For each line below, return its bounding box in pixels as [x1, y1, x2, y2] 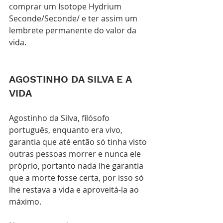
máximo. [9, 196, 43, 207]
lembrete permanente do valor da [9, 25, 138, 36]
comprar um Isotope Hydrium [9, 1, 123, 12]
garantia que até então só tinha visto [9, 136, 149, 147]
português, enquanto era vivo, [9, 124, 124, 135]
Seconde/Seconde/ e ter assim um [9, 13, 139, 24]
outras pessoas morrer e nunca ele [9, 148, 143, 159]
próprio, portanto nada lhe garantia [9, 160, 145, 171]
